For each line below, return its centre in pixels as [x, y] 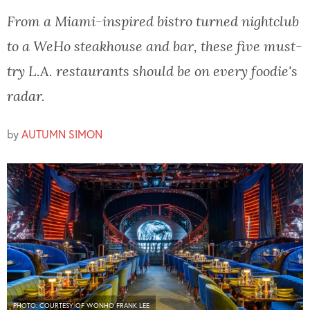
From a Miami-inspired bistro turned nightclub [153, 21]
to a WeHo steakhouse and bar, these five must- [155, 46]
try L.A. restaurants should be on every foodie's [152, 71]
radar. [26, 96]
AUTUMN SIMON [62, 134]
